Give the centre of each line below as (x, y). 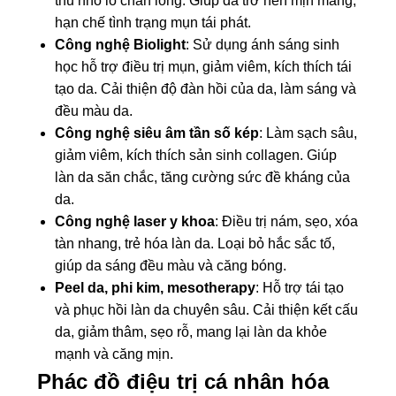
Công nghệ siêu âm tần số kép (157, 133)
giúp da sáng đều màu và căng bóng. (171, 266)
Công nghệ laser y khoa (135, 222)
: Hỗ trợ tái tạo (300, 288)
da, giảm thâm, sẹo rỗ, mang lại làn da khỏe (191, 332)
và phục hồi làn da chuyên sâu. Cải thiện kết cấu (207, 310)
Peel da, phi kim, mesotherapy (156, 288)
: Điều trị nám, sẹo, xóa (287, 222)
